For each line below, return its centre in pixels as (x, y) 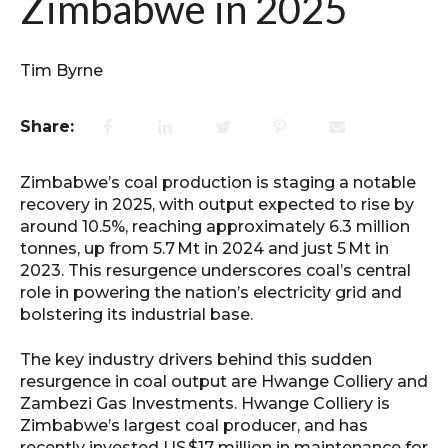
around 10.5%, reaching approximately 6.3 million (215, 227)
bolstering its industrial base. (136, 315)
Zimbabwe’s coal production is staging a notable (218, 183)
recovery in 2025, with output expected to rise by (217, 205)
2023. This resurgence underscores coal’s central (215, 271)
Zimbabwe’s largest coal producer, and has (194, 425)
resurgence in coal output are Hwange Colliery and (224, 381)
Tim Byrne (61, 70)
